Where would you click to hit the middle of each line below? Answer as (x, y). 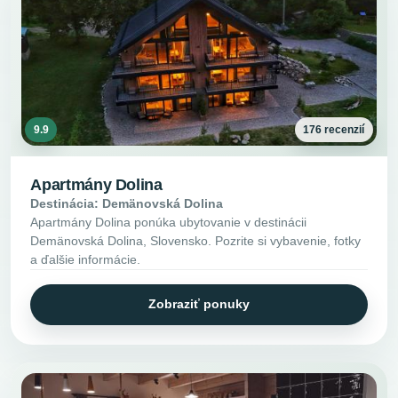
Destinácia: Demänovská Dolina (127, 204)
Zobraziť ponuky (199, 304)
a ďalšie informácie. (86, 260)
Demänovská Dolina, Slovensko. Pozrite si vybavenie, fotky (196, 241)
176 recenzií (334, 129)
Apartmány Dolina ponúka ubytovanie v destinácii (169, 223)
